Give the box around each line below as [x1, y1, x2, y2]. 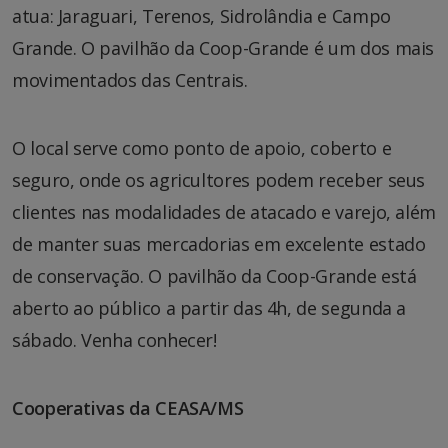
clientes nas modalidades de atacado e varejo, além [12, 199, 437, 224]
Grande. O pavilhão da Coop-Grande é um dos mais [12, 35, 435, 60]
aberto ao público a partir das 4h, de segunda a [12, 295, 407, 320]
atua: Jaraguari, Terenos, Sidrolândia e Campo [12, 3, 391, 28]
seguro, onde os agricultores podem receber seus [12, 167, 426, 192]
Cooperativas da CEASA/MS [12, 395, 244, 420]
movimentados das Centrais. [12, 67, 248, 92]
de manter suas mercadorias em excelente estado [12, 231, 426, 256]
